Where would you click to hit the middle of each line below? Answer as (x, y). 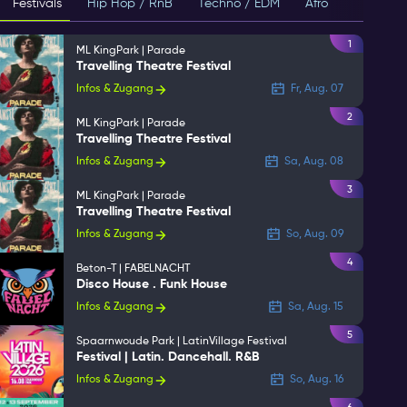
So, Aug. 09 (315, 234)
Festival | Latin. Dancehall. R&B (168, 357)
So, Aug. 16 (317, 380)
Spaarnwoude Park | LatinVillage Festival (182, 342)
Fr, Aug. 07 (317, 89)
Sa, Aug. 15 (316, 307)
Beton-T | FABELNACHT (133, 269)
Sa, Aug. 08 (314, 162)
